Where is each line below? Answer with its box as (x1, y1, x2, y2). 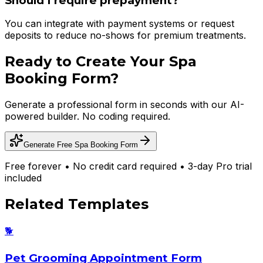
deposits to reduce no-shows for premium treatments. (5, 29, 246, 42)
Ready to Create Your (5, 53, 169, 70)
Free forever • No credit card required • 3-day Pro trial (5, 160, 252, 173)
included (5, 172, 42, 184)
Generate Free (23, 140, 75, 150)
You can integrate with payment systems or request (5, 18, 234, 30)
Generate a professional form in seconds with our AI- (5, 99, 244, 111)
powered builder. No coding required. (5, 110, 170, 123)
